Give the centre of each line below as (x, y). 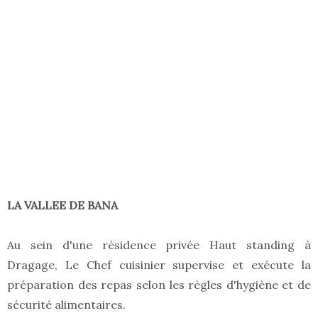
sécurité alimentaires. (66, 305)
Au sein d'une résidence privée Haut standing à (159, 245)
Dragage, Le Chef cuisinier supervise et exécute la (159, 265)
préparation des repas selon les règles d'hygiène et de (159, 285)
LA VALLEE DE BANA (62, 205)
